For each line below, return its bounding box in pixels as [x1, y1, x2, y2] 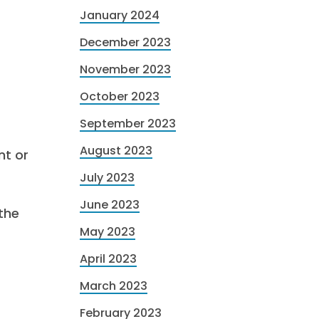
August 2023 [80, 142, 152, 159]
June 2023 [80, 197, 140, 213]
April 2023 [80, 251, 137, 267]
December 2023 [80, 34, 171, 51]
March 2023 [80, 278, 147, 294]
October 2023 [80, 88, 159, 105]
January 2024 [80, 7, 159, 23]
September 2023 [80, 115, 176, 132]
